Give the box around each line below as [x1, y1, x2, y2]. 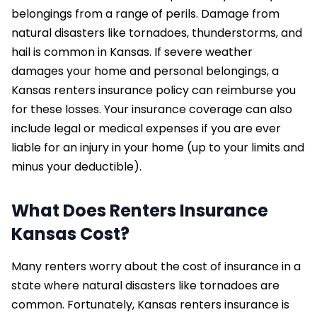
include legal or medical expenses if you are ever [11, 120, 281, 137]
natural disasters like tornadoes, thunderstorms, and [11, 25, 302, 42]
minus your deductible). [11, 158, 142, 175]
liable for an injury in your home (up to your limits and [11, 139, 304, 156]
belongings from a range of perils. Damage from [11, 6, 279, 23]
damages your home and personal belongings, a [11, 63, 279, 80]
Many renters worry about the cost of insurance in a [11, 258, 301, 275]
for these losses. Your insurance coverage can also [11, 101, 292, 118]
